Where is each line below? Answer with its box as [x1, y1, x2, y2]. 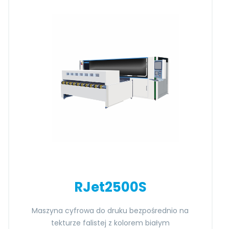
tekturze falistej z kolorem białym [51, 218, 170, 228]
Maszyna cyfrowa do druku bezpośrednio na [32, 205, 189, 216]
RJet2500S [74, 178, 147, 196]
